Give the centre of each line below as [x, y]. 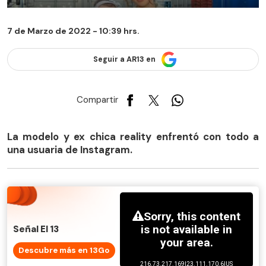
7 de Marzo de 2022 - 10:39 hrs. [73, 31]
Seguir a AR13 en [124, 60]
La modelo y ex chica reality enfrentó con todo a [133, 136]
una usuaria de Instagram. [70, 149]
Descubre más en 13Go [64, 251]
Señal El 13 [36, 229]
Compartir [97, 100]
